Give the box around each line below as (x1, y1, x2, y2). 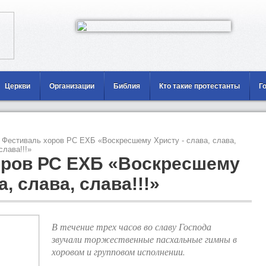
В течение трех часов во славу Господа (52, 220, 211, 233)
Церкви (5, 82, 30, 90)
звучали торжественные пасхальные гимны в (52, 233, 237, 245)
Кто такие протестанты (159, 82, 240, 90)
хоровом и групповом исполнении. (52, 245, 185, 258)
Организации (49, 82, 94, 90)
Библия (113, 82, 140, 90)
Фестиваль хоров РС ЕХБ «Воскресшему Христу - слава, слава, (2, 136, 236, 145)
